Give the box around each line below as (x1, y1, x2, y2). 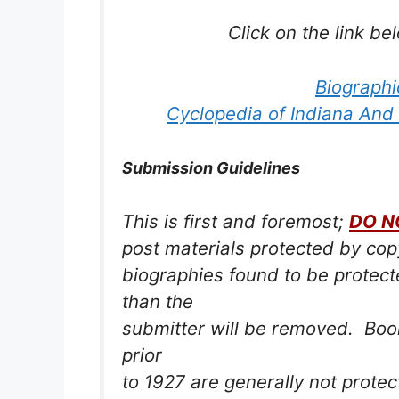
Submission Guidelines (122, 159, 300, 178)
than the (122, 289, 193, 313)
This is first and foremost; (122, 209, 349, 232)
